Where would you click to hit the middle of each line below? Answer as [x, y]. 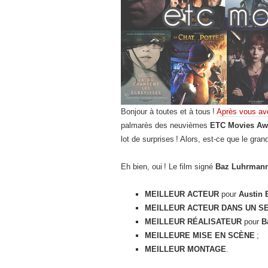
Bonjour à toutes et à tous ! [169, 111]
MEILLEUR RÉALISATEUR [193, 221]
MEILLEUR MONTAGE [185, 249]
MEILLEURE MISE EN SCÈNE [200, 235]
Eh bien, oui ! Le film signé [168, 166]
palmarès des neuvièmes [165, 125]
